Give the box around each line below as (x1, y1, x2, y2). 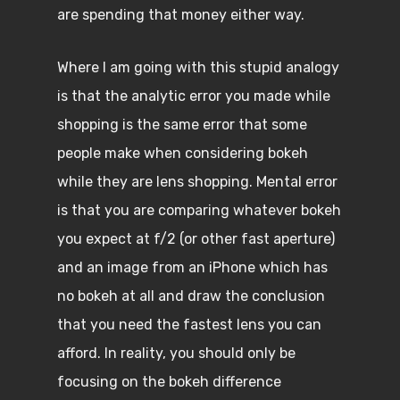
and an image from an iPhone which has (57, 259, 328, 276)
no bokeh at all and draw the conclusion (57, 287, 325, 304)
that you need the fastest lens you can (57, 316, 321, 333)
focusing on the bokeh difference (57, 373, 281, 390)
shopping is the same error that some (57, 116, 307, 133)
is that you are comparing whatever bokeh (57, 202, 341, 219)
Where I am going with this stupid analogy (57, 59, 339, 76)
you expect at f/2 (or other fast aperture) (57, 230, 335, 247)
